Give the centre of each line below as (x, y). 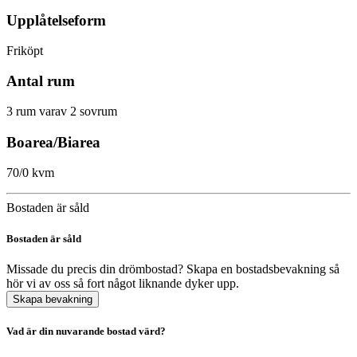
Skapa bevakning (53, 299)
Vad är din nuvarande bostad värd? (86, 331)
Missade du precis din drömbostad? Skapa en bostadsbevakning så (173, 269)
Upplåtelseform (56, 20)
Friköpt (25, 50)
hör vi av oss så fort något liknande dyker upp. (123, 283)
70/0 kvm (30, 172)
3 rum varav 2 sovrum (62, 112)
